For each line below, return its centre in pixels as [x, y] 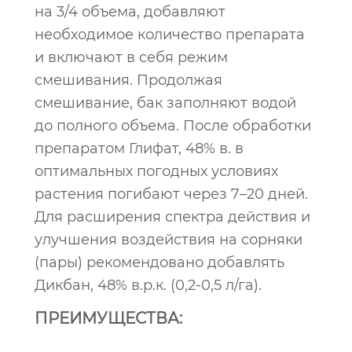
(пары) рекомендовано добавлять [159, 262]
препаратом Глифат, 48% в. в [139, 148]
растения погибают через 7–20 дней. [171, 194]
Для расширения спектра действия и [172, 217]
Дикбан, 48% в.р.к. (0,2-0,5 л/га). [148, 285]
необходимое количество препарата [170, 35]
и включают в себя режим [131, 57]
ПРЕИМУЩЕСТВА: [108, 318]
